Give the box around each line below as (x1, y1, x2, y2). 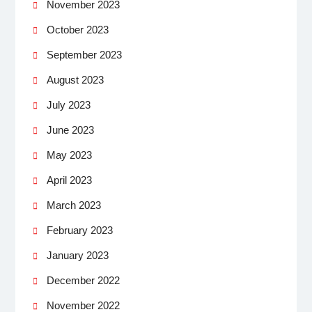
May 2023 (46, 148, 92, 161)
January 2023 (46, 249, 109, 261)
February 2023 (46, 224, 113, 236)
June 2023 (46, 123, 94, 136)
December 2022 (46, 274, 120, 286)
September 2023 (46, 48, 122, 61)
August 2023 (46, 73, 104, 86)
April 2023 (46, 173, 92, 186)
